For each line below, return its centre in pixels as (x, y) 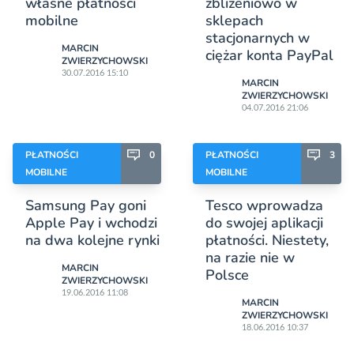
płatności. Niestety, (267, 241)
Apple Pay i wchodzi (91, 223)
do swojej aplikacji (264, 223)
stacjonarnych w (258, 38)
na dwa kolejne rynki (92, 241)
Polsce (227, 275)
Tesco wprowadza (264, 206)
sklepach (234, 21)
